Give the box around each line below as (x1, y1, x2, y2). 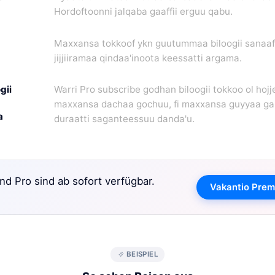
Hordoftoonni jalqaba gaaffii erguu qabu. (54, 6, 233, 18)
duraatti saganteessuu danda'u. (54, 112, 195, 125)
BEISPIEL (126, 250, 159, 259)
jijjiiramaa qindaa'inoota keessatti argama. (54, 52, 242, 64)
